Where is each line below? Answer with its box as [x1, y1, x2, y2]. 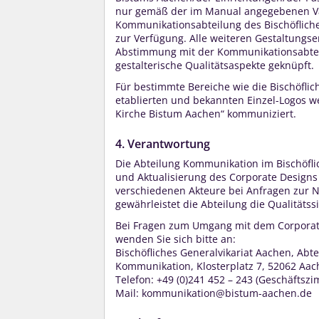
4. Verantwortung [115, 136, 210, 152]
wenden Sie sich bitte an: [115, 231, 236, 246]
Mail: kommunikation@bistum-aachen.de [115, 286, 312, 300]
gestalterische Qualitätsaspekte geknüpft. [115, 58, 314, 72]
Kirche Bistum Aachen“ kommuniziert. [115, 106, 296, 120]
